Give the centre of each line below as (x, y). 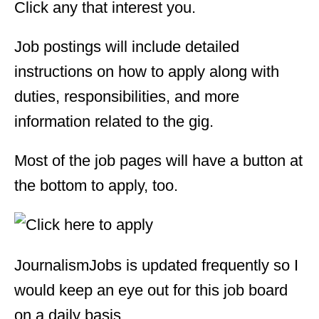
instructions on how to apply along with (147, 71)
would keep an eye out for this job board (151, 290)
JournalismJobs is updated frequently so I (156, 265)
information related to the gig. (114, 121)
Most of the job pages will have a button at (158, 160)
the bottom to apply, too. (96, 185)
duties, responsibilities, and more (127, 96)
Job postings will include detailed (127, 46)
